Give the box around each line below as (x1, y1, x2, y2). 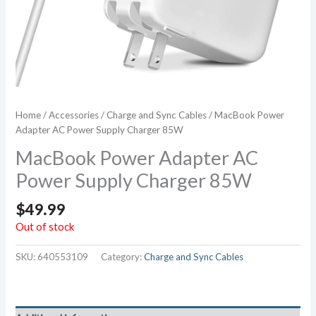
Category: (101, 251, 145, 263)
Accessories (49, 109, 99, 121)
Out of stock (16, 221, 75, 233)
